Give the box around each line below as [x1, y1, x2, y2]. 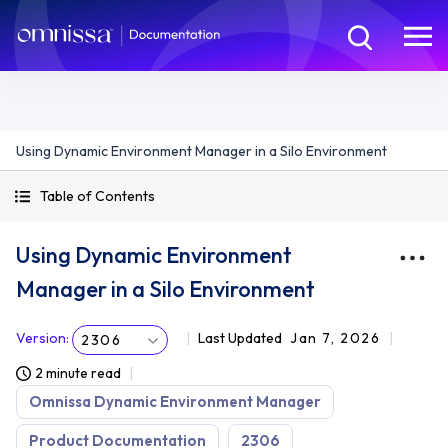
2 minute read [35, 364, 121, 382]
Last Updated [198, 329, 282, 347]
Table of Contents [40, 187, 155, 205]
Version [16, 329, 66, 347]
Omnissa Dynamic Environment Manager [29, 392, 321, 411]
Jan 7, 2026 [290, 329, 381, 347]
